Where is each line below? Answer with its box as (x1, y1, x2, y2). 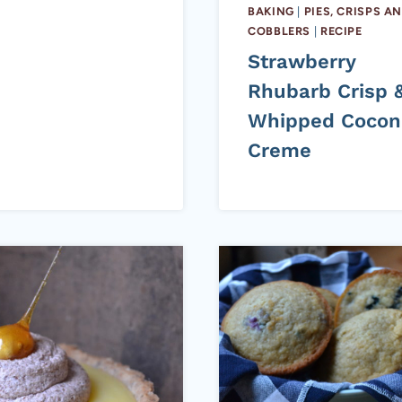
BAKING (248, 4, 294, 18)
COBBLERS (248, 23, 311, 38)
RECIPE (319, 23, 363, 38)
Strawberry (248, 49, 355, 73)
